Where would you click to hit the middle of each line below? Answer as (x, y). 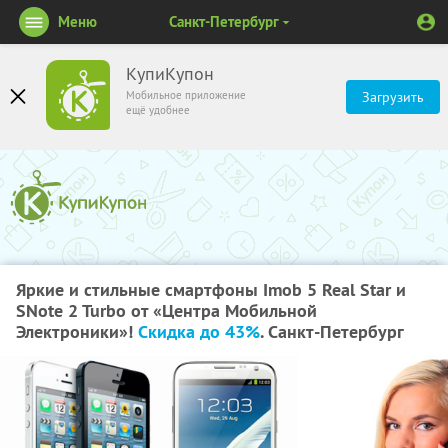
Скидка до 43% (199, 331)
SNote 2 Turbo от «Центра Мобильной (166, 310)
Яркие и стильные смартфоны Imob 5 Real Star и (211, 289)
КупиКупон (170, 74)
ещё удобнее (158, 110)
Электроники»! (77, 331)
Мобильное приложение (186, 95)
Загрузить (393, 97)
